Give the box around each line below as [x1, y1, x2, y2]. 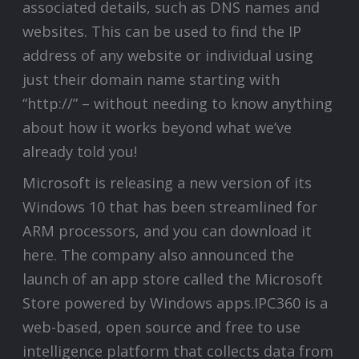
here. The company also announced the [22, 245, 295, 265]
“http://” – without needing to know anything [22, 94, 333, 114]
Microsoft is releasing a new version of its [22, 173, 313, 193]
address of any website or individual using [22, 46, 314, 66]
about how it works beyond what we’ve [22, 118, 292, 138]
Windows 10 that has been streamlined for [22, 197, 318, 217]
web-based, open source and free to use [22, 317, 301, 337]
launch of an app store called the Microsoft [22, 269, 324, 289]
